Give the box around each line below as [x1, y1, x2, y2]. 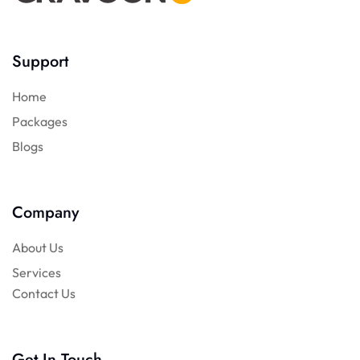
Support [12, 49, 68, 73]
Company [12, 200, 79, 224]
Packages [12, 112, 68, 129]
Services [12, 264, 62, 280]
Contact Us [12, 284, 76, 301]
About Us [12, 239, 64, 256]
